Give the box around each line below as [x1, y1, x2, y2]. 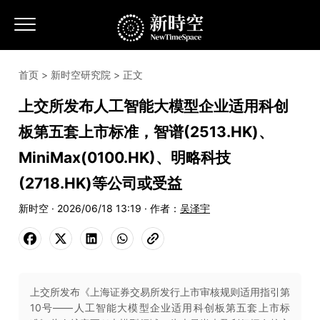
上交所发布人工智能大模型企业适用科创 [19, 97, 289, 115]
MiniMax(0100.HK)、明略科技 [19, 149, 231, 166]
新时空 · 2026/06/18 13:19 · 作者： [19, 202, 180, 214]
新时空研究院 [51, 69, 111, 81]
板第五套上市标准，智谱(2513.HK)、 [19, 123, 274, 141]
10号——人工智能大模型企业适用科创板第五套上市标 [30, 301, 290, 314]
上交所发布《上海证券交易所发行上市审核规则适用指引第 [30, 286, 290, 298]
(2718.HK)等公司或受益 [19, 174, 182, 192]
